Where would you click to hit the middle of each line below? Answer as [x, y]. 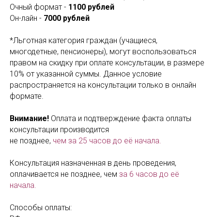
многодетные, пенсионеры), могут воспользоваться [103, 52]
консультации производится [59, 130]
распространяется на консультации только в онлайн [103, 85]
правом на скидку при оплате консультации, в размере [107, 63]
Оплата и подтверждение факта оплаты [120, 118]
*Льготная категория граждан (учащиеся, [84, 40]
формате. [27, 96]
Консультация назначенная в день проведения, [93, 163]
